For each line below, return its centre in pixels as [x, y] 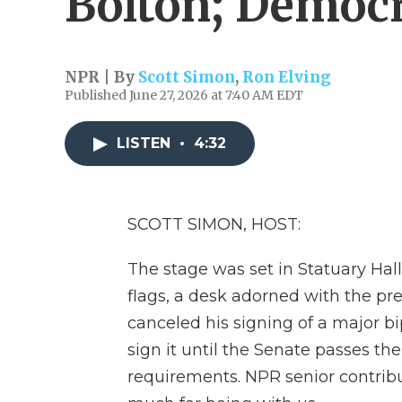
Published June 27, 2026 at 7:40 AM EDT [184, 95]
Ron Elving [287, 77]
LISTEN [146, 143]
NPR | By [101, 77]
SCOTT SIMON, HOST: [214, 224]
